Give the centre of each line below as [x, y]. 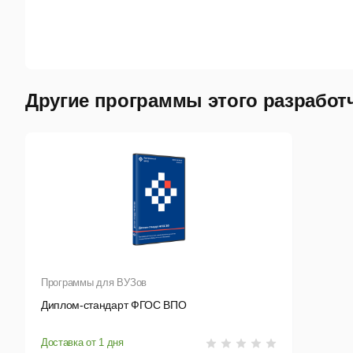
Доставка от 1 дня [82, 343]
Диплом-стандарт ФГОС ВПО [114, 305]
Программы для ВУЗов [94, 283]
